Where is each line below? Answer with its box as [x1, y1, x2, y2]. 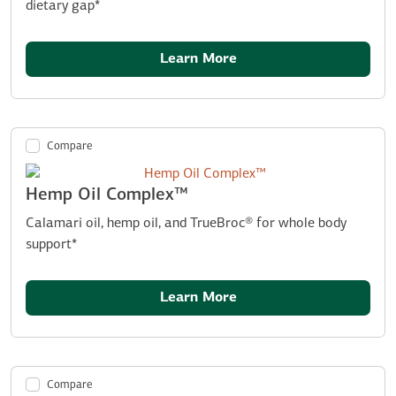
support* [26, 237, 77, 252]
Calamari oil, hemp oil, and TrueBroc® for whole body [26, 216, 346, 231]
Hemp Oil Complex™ [26, 186, 188, 204]
